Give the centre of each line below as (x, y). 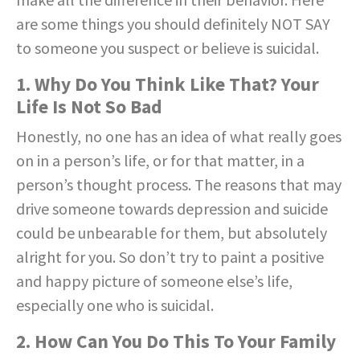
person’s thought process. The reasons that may (179, 184)
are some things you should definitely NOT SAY (173, 23)
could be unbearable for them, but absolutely (172, 232)
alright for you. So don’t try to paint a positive (170, 256)
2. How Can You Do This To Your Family (176, 341)
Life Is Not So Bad (89, 106)
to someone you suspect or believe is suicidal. (168, 47)
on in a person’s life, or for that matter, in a (160, 160)
